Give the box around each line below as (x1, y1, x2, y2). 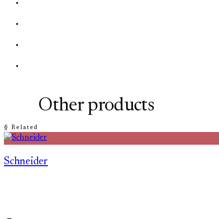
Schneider (4, 156, 48, 167)
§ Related (4, 124, 39, 131)
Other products (38, 97, 154, 116)
